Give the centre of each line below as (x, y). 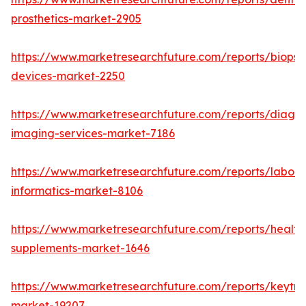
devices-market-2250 (68, 76)
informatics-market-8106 (77, 191)
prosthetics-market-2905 (76, 19)
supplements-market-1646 (80, 248)
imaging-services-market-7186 (93, 134)
